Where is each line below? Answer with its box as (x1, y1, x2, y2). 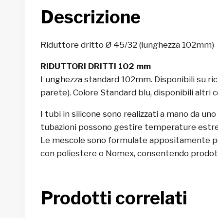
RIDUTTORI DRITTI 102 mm (40, 61, 151, 72)
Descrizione (40, 6, 141, 28)
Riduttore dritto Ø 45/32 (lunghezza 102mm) (40, 40, 214, 50)
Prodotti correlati (40, 187, 187, 209)
